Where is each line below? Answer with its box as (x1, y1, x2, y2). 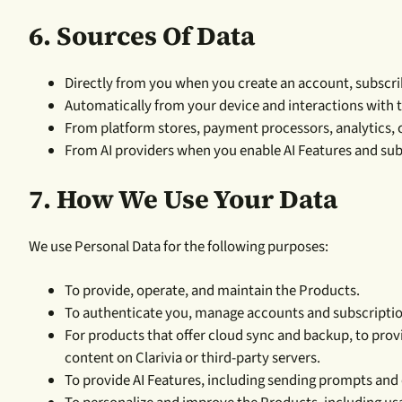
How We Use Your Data (57, 180, 337, 217)
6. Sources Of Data (29, 17, 255, 54)
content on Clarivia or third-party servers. (65, 346, 320, 369)
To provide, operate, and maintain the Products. (65, 279, 360, 301)
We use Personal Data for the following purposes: (29, 235, 328, 258)
